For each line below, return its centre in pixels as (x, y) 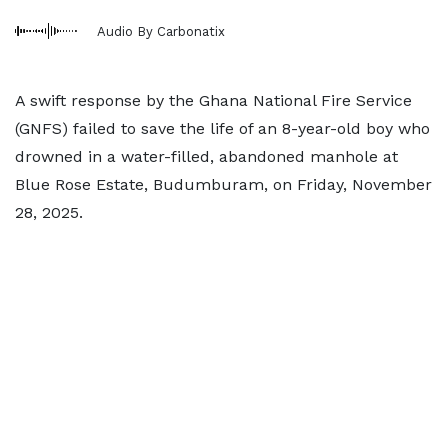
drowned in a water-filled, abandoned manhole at (206, 156)
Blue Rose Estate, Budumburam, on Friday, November (223, 184)
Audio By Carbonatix (161, 31)
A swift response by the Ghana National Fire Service (213, 100)
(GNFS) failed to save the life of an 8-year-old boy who (222, 128)
